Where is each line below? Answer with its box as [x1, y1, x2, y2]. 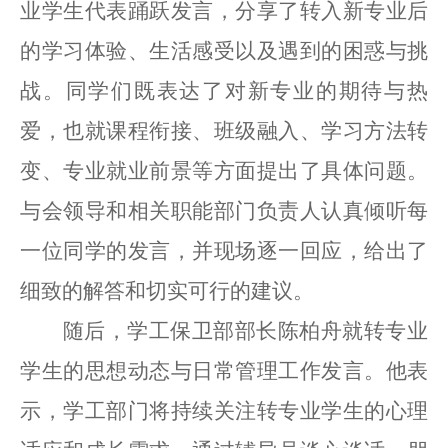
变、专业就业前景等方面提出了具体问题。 [20, 158, 428, 183]
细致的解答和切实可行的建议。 [20, 278, 314, 303]
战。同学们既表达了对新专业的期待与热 [20, 78, 428, 103]
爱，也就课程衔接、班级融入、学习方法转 [20, 118, 428, 143]
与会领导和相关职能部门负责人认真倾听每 [20, 198, 428, 223]
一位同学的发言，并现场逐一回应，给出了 [20, 238, 428, 263]
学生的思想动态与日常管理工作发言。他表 [20, 358, 428, 383]
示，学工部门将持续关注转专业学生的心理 [20, 398, 428, 423]
